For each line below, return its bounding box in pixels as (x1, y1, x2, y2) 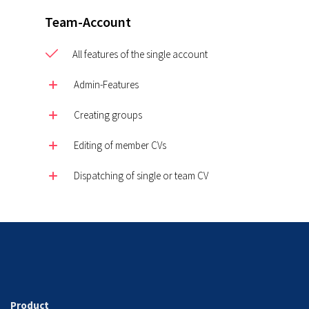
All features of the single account (72, 48, 208, 61)
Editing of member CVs (74, 139, 167, 152)
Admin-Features (74, 78, 139, 91)
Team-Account (45, 13, 132, 30)
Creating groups (74, 108, 143, 121)
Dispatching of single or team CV (74, 169, 209, 182)
